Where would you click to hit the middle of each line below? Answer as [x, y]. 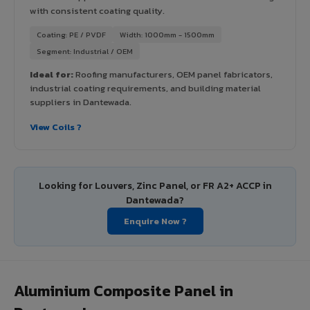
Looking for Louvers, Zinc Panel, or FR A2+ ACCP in [155, 185]
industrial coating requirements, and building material [145, 88]
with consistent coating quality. [97, 10]
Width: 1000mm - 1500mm [167, 34]
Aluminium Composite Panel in [124, 291]
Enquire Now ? [155, 221]
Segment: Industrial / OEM [85, 51]
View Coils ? [56, 127]
